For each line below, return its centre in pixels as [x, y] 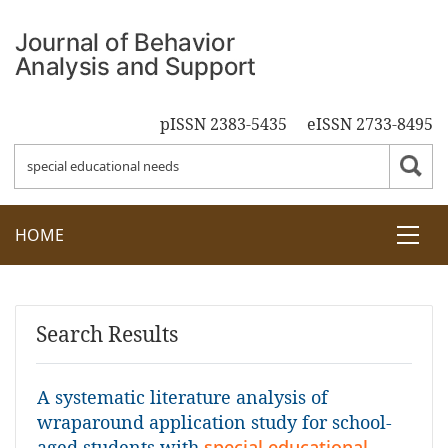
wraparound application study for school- [214, 422]
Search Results [107, 334]
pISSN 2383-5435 [223, 124]
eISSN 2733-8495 [370, 124]
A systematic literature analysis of [182, 397]
